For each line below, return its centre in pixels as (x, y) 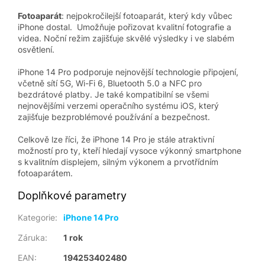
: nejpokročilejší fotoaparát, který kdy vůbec (147, 16)
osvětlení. (36, 50)
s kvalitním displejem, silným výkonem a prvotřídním (118, 162)
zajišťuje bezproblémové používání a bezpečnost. (114, 117)
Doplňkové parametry (72, 196)
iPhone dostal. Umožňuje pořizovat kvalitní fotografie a (125, 27)
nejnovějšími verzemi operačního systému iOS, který (118, 106)
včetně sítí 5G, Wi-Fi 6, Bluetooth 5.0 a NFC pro (110, 83)
